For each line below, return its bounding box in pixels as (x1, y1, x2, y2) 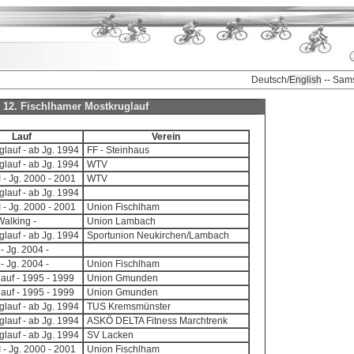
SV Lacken (86, 330, 134, 341)
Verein (151, 131, 180, 142)
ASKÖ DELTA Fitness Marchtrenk (86, 315, 228, 326)
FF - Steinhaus (86, 145, 149, 156)
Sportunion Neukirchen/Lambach (86, 230, 229, 241)
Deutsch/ (251, 74, 289, 85)
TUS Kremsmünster (86, 301, 171, 312)
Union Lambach (86, 216, 156, 227)
